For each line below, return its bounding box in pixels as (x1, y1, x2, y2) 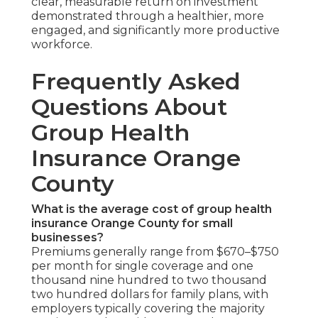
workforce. (31, 38, 92, 52)
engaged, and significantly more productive (31, 23, 280, 38)
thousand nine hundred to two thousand (31, 273, 267, 287)
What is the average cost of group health (31, 202, 272, 216)
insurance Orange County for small (31, 216, 233, 231)
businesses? (31, 231, 104, 245)
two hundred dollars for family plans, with (31, 287, 268, 302)
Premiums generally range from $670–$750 (31, 245, 279, 259)
